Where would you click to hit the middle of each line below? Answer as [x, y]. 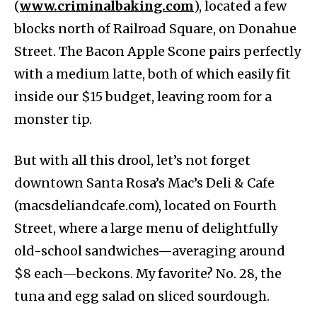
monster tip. [53, 120]
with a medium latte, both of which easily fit [152, 74]
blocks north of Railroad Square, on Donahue [155, 29]
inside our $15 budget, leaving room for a [143, 97]
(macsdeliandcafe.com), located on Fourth [145, 206]
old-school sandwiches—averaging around [150, 251]
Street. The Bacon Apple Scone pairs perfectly [157, 52]
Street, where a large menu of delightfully [146, 229]
